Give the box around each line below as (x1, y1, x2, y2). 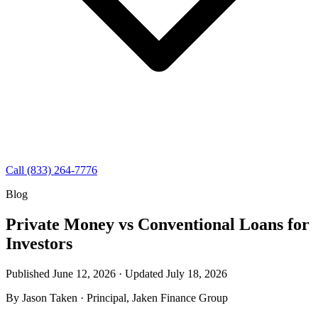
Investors (6, 234, 72, 253)
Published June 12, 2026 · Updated (6, 267, 166, 280)
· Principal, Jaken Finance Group (80, 291, 228, 304)
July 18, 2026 (166, 267, 227, 280)
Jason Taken (22, 291, 77, 304)
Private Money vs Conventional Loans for (6, 214, 309, 234)
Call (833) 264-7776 (6, 164, 97, 176)
